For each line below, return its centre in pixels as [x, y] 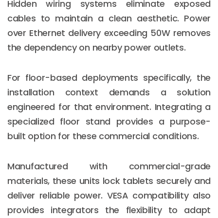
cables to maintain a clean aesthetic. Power [109, 18]
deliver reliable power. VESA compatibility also [109, 195]
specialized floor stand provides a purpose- [109, 121]
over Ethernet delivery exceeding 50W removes [109, 33]
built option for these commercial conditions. [103, 136]
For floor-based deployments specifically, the [109, 77]
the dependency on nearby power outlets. [97, 47]
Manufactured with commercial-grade [109, 166]
